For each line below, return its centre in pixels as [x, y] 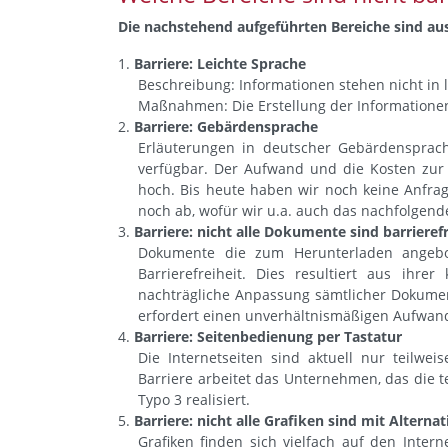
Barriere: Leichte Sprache [220, 63]
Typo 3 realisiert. [194, 399]
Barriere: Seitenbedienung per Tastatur [268, 336]
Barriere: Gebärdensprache [226, 126]
